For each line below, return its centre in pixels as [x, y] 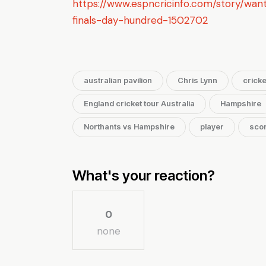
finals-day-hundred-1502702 [140, 20]
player [212, 127]
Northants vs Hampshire [129, 127]
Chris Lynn [197, 80]
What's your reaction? [144, 176]
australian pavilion [118, 80]
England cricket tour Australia [139, 104]
